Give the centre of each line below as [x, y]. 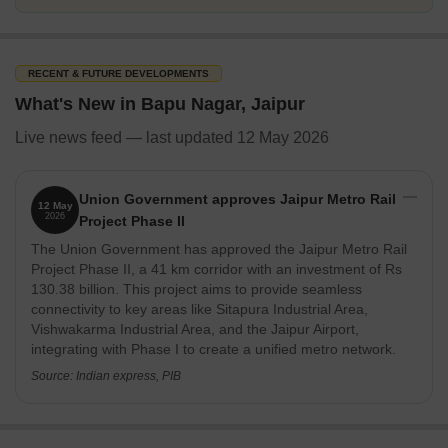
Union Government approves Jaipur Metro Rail [237, 199]
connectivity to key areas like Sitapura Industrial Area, [199, 309]
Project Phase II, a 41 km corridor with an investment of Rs [216, 269]
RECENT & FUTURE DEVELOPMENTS [118, 73]
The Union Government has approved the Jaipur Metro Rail [219, 249]
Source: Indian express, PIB [106, 376]
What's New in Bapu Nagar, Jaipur [160, 104]
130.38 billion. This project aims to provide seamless [196, 289]
